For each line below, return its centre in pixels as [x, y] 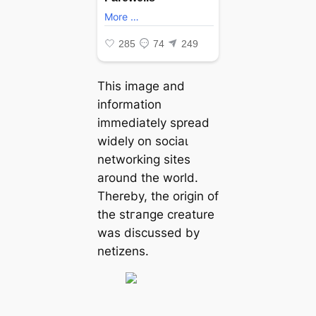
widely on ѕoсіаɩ [142, 141]
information [129, 105]
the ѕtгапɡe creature [156, 215]
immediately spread [153, 123]
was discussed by [148, 233]
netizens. [123, 251]
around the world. [147, 178]
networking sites [144, 160]
